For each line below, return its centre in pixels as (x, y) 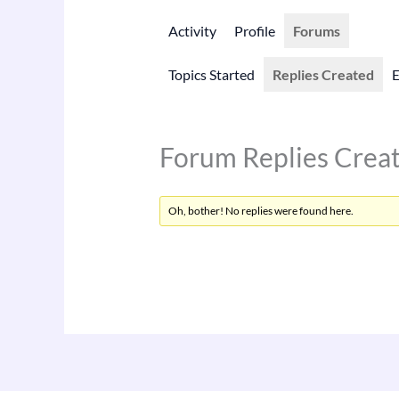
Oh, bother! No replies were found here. (261, 211)
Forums (316, 31)
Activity (192, 31)
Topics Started (211, 75)
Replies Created (323, 75)
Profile (254, 31)
